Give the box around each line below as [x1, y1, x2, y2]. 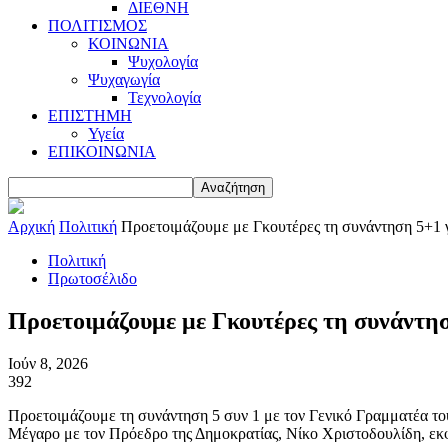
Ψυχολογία [128, 53, 198, 70]
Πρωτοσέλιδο [48, 270, 137, 287]
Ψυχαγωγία [88, 71, 160, 88]
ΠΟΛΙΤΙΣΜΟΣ [48, 17, 147, 34]
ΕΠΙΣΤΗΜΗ [48, 107, 132, 124]
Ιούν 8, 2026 [8, 354, 88, 372]
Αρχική [8, 218, 55, 235]
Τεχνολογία [128, 89, 201, 106]
